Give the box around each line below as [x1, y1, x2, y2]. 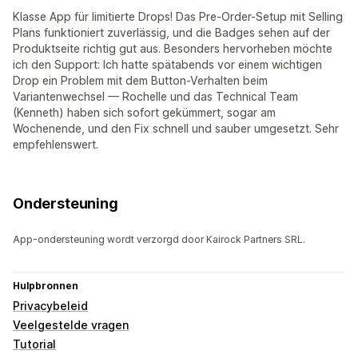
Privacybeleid [13, 299, 88, 313]
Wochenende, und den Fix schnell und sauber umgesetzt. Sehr [13, 121, 339, 136]
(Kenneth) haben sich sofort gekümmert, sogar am [13, 105, 276, 120]
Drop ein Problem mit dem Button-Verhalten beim [13, 74, 268, 88]
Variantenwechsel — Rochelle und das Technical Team [13, 89, 298, 104]
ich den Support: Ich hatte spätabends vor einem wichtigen [13, 58, 322, 72]
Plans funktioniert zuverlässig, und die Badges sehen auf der [13, 26, 330, 40]
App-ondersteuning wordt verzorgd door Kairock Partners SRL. [13, 233, 305, 246]
